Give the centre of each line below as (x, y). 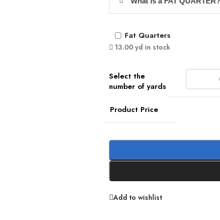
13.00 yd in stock (143, 47)
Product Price (134, 110)
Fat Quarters (148, 36)
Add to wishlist (138, 197)
